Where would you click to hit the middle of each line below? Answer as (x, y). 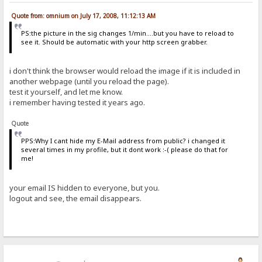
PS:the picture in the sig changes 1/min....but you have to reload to (127, 33)
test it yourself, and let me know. (66, 92)
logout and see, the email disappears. (76, 198)
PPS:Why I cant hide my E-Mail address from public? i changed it (123, 141)
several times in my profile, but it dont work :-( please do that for (124, 150)
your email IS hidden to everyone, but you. (85, 187)
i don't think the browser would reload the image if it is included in (125, 71)
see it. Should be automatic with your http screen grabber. (114, 42)
